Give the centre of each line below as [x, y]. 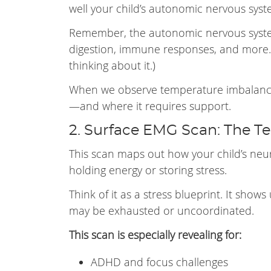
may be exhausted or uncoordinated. [162, 211]
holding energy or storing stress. [148, 170]
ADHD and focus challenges [159, 262]
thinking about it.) [112, 65]
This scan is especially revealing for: [155, 235]
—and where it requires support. [150, 106]
